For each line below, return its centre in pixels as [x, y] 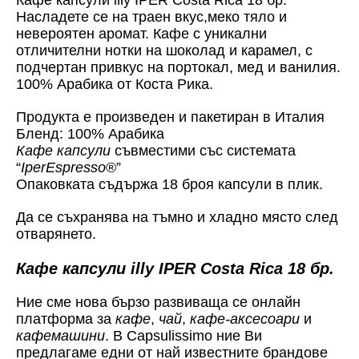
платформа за [66, 319]
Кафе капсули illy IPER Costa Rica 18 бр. [175, 268]
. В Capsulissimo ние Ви [184, 335]
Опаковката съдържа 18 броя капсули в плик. [169, 184]
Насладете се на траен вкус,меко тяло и [151, 16]
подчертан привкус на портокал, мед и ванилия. [178, 67]
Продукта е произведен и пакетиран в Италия [170, 117]
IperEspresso [63, 167]
